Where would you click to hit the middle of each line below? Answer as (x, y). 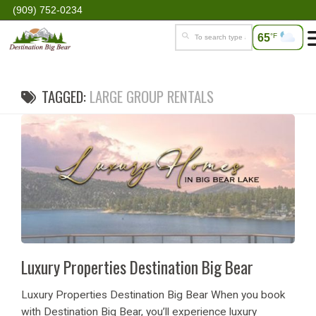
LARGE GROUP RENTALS (151, 96)
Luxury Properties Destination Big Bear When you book (153, 294)
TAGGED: (65, 96)
